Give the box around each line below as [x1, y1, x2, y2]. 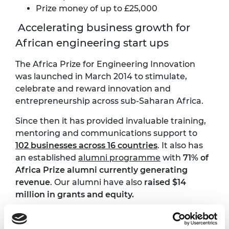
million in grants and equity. [15, 190, 134, 200]
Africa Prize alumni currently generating [15, 165, 188, 175]
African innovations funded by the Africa [15, 210, 185, 220]
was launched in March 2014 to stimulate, [15, 72, 187, 82]
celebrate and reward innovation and [15, 84, 171, 94]
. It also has [157, 141, 203, 151]
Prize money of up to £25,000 [36, 4, 157, 14]
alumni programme [78, 153, 161, 163]
